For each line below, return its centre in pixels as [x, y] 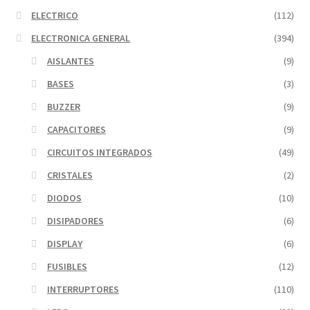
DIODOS [64, 198]
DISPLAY [64, 243]
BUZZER [63, 106]
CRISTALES [70, 175]
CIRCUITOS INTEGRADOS [99, 152]
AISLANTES [70, 61]
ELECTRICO [55, 15]
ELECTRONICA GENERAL [81, 38]
